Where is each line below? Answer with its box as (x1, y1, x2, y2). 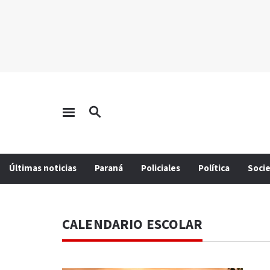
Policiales (141, 163, 180, 174)
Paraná (95, 163, 123, 174)
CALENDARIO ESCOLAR (62, 216, 203, 234)
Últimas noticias (9, 163, 77, 174)
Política (198, 163, 230, 174)
